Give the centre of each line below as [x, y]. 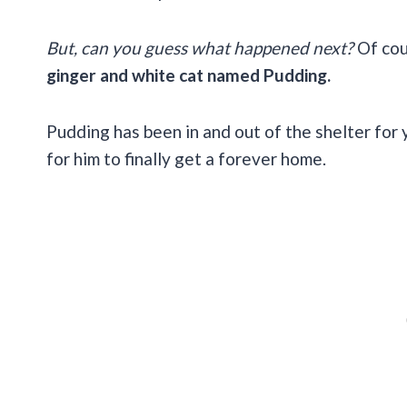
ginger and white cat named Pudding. [190, 75]
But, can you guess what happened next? [200, 48]
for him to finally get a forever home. [186, 159]
